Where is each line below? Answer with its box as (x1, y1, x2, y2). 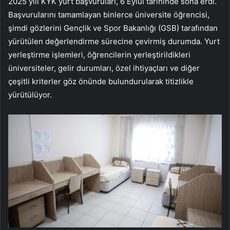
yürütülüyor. (8, 90, 52, 100)
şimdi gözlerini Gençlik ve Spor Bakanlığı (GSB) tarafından (8, 23, 218, 33)
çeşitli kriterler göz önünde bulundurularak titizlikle (8, 76, 194, 87)
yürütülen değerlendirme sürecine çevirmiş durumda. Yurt (8, 36, 220, 47)
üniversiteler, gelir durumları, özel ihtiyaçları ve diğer (8, 63, 200, 73)
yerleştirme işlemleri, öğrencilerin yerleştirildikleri (8, 50, 190, 60)
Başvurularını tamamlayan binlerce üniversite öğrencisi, (8, 10, 209, 20)
